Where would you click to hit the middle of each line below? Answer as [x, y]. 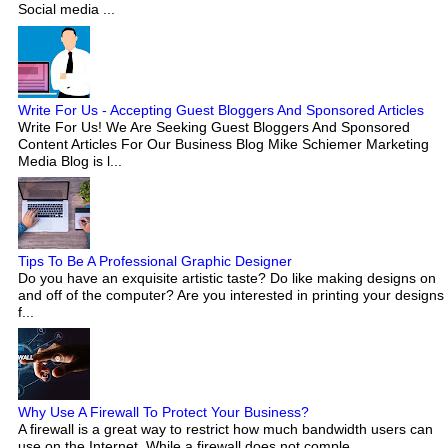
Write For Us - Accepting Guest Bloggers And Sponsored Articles [221, 109]
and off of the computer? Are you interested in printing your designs [231, 294]
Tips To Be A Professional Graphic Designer [155, 260]
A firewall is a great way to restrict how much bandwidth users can [225, 428]
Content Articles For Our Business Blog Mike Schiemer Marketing [223, 143]
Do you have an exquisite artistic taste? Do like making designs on [227, 277]
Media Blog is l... [70, 160]
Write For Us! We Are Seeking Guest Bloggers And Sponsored [214, 126]
